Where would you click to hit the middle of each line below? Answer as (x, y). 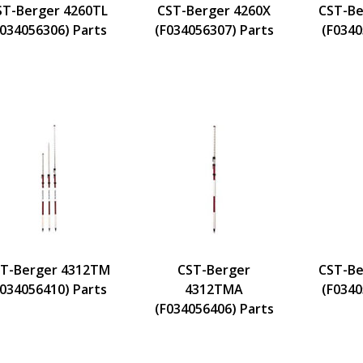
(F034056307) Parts (214, 30)
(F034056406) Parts (214, 308)
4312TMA (214, 289)
